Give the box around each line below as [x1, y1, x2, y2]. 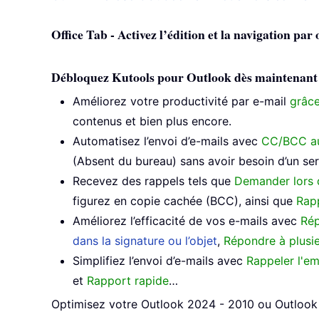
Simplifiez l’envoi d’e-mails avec [73, 253, 246, 268]
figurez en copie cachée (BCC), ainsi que [73, 194, 296, 209]
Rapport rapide [87, 273, 169, 288]
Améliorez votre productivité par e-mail [73, 94, 290, 109]
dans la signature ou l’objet [73, 234, 217, 249]
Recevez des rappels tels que [73, 174, 234, 189]
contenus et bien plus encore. [73, 114, 231, 129]
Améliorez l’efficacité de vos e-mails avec [73, 214, 300, 229]
